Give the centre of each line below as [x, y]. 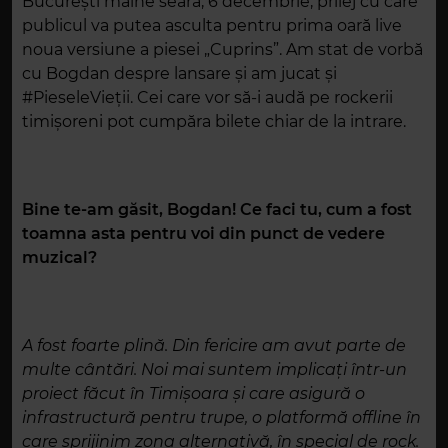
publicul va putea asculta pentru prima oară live [212, 26]
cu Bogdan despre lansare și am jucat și [179, 74]
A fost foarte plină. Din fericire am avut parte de [214, 346]
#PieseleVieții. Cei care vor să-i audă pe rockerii [207, 98]
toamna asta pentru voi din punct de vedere [203, 234]
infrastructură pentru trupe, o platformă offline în [221, 418]
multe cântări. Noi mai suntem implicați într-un [214, 370]
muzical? [59, 258]
